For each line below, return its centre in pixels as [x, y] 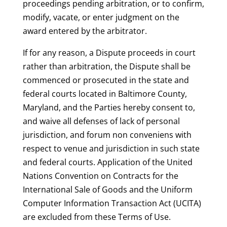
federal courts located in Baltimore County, [105, 94]
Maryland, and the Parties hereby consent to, [109, 108]
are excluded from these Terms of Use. [97, 217]
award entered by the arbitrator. [85, 31]
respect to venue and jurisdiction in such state [111, 149]
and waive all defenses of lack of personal [101, 121]
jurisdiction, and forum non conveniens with [107, 135]
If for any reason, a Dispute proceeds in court [109, 53]
